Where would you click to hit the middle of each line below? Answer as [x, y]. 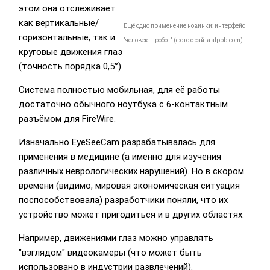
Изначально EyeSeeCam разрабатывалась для [117, 143]
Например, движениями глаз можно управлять [116, 238]
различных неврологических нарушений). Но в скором [131, 171]
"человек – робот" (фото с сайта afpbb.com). [184, 40]
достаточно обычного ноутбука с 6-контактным [123, 105]
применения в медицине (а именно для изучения [120, 157]
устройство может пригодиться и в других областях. [131, 215]
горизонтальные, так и [67, 38]
